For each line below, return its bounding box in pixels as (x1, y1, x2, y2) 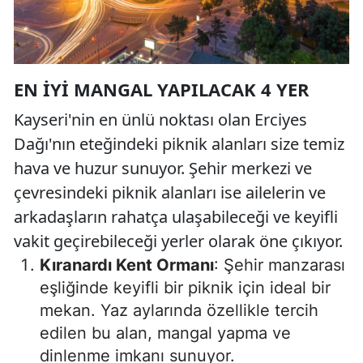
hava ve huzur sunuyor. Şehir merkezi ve (14, 156, 312, 179)
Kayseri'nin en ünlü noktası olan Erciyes (14, 108, 307, 130)
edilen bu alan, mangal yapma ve (40, 322, 291, 343)
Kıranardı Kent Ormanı (40, 254, 214, 275)
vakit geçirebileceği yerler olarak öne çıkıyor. (14, 229, 343, 252)
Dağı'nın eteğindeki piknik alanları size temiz (14, 132, 344, 155)
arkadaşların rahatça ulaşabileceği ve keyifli (14, 205, 338, 228)
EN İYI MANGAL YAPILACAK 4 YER (14, 76, 310, 101)
